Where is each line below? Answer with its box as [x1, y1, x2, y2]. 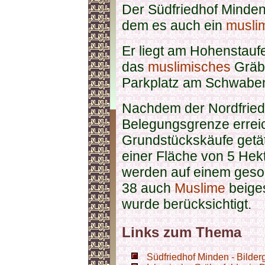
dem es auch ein [122, 18, 226, 33]
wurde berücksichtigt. [122, 196, 251, 212]
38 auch [122, 180, 174, 196]
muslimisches [148, 59, 231, 75]
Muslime [174, 180, 225, 196]
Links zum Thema [122, 224, 241, 240]
